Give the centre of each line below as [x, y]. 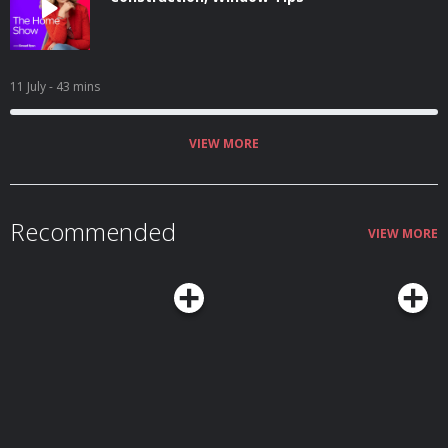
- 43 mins [74, 86]
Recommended [93, 231]
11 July [29, 86]
